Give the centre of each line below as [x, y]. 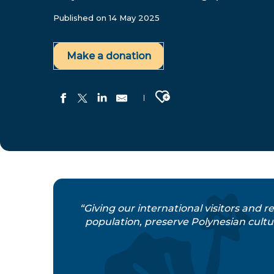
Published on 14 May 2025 [106, 18]
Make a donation [109, 56]
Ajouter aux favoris [213, 93]
